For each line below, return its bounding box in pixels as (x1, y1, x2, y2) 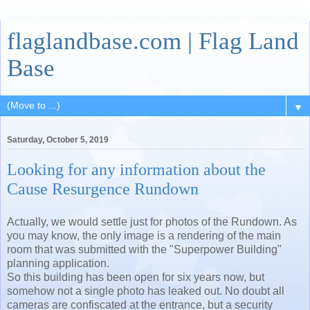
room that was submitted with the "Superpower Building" (7, 243, 282, 255)
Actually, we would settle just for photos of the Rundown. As (7, 215, 297, 228)
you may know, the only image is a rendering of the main (7, 229, 281, 241)
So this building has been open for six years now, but (7, 271, 264, 283)
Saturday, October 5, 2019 (7, 135, 109, 145)
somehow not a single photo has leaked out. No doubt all (7, 284, 284, 297)
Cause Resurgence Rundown (7, 179, 199, 199)
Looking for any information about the (7, 160, 266, 179)
